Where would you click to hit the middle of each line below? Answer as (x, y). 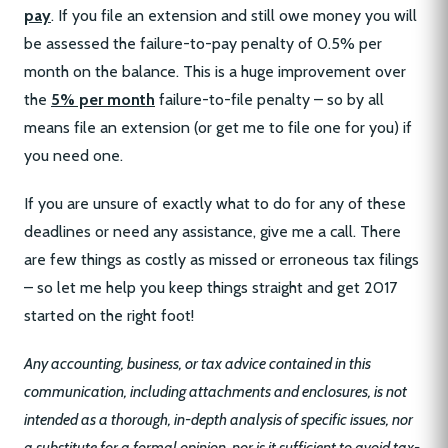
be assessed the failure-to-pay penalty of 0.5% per (203, 44)
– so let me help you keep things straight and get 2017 (210, 288)
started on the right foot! (109, 316)
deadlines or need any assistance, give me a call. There (212, 232)
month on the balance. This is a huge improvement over (215, 72)
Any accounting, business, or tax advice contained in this (197, 364)
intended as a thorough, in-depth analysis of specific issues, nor (218, 420)
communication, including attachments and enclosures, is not (215, 392)
